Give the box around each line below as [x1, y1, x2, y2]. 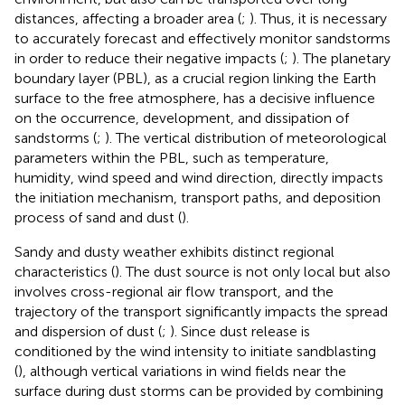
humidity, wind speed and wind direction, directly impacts [14, 168, 383, 186]
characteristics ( [14, 262, 115, 280]
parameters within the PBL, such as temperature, [14, 148, 329, 166]
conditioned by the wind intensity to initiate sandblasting [14, 342, 376, 360]
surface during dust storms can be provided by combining [14, 381, 383, 400]
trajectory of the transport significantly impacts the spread [14, 302, 388, 320]
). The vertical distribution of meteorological [105, 128, 387, 146]
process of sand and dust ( [14, 208, 182, 226]
